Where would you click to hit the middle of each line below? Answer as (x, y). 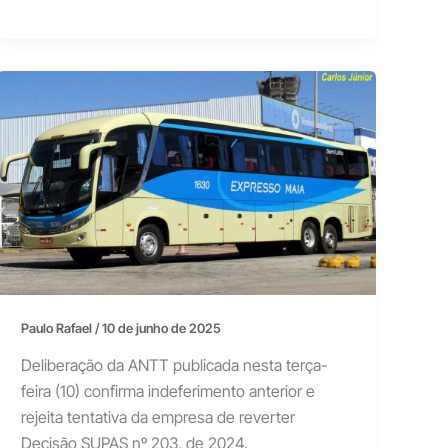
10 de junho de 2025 (162, 327)
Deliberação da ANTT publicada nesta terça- (175, 365)
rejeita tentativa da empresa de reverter (158, 417)
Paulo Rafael (58, 327)
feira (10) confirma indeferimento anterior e (168, 391)
